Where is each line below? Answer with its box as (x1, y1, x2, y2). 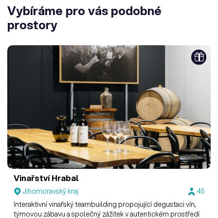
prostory (7, 16, 57, 33)
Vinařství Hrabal (14, 172, 79, 183)
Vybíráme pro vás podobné (7, 1, 162, 19)
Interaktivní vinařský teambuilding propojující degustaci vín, (14, 200, 197, 210)
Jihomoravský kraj (23, 186, 79, 197)
